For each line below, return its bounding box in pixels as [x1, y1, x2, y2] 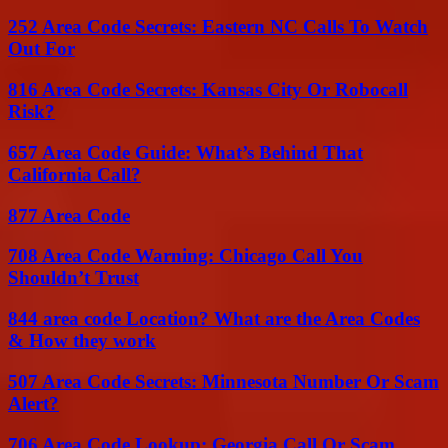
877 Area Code [8, 204, 130, 226]
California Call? [8, 163, 141, 185]
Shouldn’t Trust [8, 267, 139, 289]
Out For [8, 38, 75, 60]
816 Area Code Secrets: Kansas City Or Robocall [8, 79, 408, 101]
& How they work [8, 330, 156, 352]
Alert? [8, 392, 59, 414]
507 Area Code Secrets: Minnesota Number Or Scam [8, 370, 439, 392]
